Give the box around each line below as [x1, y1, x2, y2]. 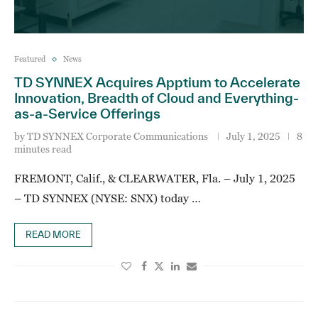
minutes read [14, 143, 72, 155]
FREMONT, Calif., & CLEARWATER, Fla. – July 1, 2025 [14, 172, 295, 185]
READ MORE [26, 229, 81, 240]
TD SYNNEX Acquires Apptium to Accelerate [14, 75, 300, 90]
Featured [14, 54, 45, 64]
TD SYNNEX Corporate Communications [27, 130, 208, 142]
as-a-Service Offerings [14, 106, 163, 121]
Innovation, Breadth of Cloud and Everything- [14, 90, 299, 106]
